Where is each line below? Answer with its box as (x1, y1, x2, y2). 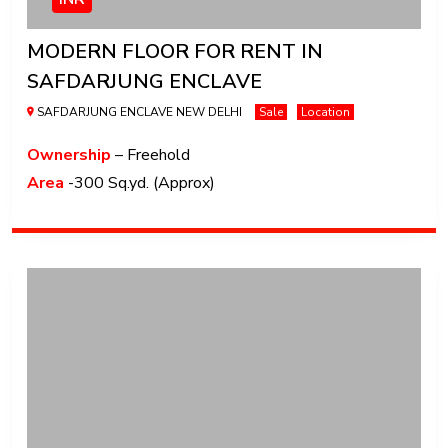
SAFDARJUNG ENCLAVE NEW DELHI (34, 104, 245, 121)
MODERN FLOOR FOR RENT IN (27, 38, 323, 66)
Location (301, 104, 350, 121)
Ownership (27, 144, 111, 167)
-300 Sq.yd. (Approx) (64, 172, 215, 195)
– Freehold (111, 144, 190, 167)
